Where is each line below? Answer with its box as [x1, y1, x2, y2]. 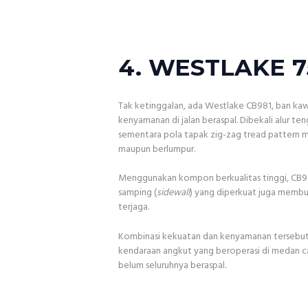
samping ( [118, 185, 157, 201]
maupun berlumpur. [118, 141, 195, 157]
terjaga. [118, 199, 149, 216]
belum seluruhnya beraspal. [118, 257, 226, 274]
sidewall [157, 185, 190, 201]
